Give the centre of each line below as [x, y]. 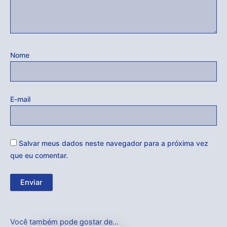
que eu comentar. [39, 156]
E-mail [20, 99]
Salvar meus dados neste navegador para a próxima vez [113, 143]
